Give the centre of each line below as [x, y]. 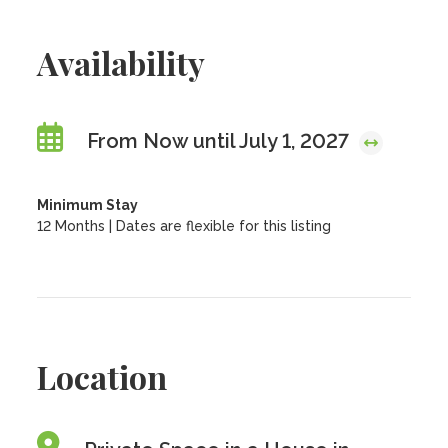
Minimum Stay [88, 205]
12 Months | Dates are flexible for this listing [184, 226]
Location [102, 376]
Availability [121, 62]
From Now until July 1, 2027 [221, 141]
